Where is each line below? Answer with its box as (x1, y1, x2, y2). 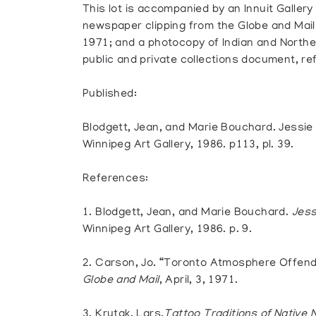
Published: (83, 88, 137, 101)
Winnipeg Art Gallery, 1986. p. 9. (83, 224, 253, 236)
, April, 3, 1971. (159, 274, 238, 287)
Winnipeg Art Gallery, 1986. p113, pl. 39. (83, 139, 294, 152)
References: (83, 173, 149, 186)
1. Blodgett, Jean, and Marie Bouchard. (83, 207, 292, 219)
